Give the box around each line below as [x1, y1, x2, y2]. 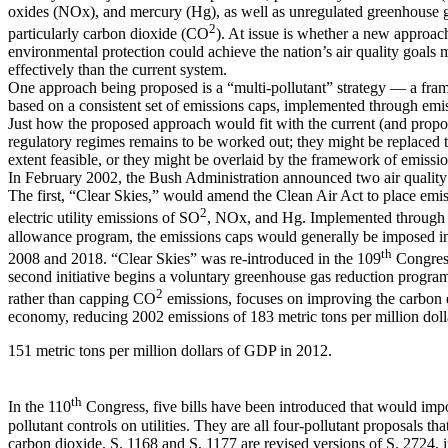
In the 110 [8, 398, 71, 416]
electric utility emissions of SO [8, 209, 200, 227]
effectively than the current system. [8, 61, 227, 79]
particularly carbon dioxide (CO [8, 25, 209, 43]
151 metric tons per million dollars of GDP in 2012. [8, 342, 332, 360]
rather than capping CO [8, 290, 156, 308]
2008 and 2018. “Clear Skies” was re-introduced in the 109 [8, 250, 381, 268]
